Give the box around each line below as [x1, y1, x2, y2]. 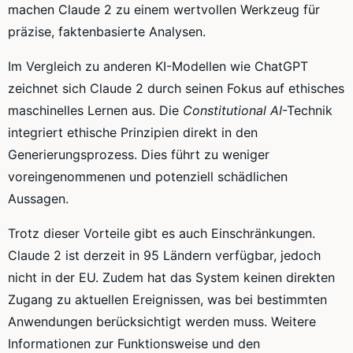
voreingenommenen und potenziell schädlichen [8, 168, 288, 184]
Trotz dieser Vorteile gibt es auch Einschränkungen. [8, 225, 315, 241]
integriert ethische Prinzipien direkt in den [8, 124, 258, 140]
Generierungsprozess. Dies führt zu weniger [8, 146, 269, 162]
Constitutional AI [183, 102, 282, 118]
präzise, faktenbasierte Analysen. [8, 23, 206, 39]
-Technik [282, 102, 333, 118]
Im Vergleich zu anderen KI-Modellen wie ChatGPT [8, 58, 308, 74]
